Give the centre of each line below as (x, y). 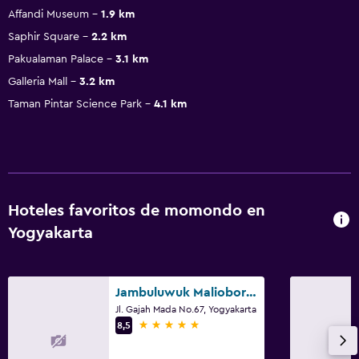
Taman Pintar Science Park (75, 104)
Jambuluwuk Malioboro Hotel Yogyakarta (251, 292)
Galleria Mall (38, 81)
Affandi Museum (48, 14)
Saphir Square (44, 36)
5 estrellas (167, 324)
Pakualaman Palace (56, 59)
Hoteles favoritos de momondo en (137, 210)
